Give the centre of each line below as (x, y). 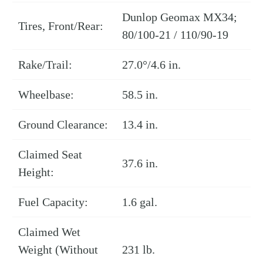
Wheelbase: (46, 95)
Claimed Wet (49, 232)
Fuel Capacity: (53, 202)
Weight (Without (58, 250)
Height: (36, 172)
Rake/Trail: (45, 65)
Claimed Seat (50, 155)
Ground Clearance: (63, 125)
